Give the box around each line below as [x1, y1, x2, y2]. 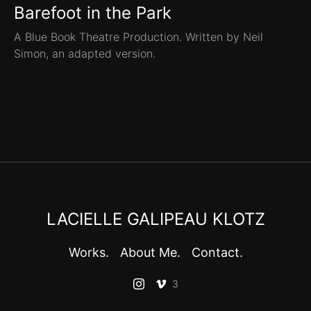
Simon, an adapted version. [14, 47, 155, 61]
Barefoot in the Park [14, 3, 171, 24]
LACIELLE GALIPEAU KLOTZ [46, 209, 265, 230]
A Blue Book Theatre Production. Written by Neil [14, 30, 263, 44]
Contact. [191, 245, 243, 260]
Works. [68, 245, 109, 260]
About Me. [119, 245, 180, 260]
